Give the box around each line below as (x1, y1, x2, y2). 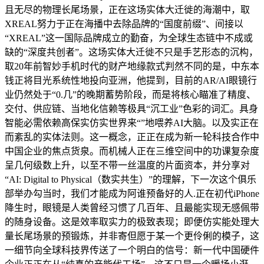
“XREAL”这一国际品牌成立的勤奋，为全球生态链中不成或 (5, 32, 253, 43)
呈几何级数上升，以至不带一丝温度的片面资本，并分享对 (5, 160, 250, 170)
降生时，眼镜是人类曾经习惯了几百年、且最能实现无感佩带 (5, 202, 259, 213)
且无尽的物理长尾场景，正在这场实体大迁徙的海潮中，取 (5, 4, 250, 15)
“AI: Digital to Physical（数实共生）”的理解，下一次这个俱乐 (5, 174, 256, 184)
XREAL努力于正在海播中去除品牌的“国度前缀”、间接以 (5, 18, 243, 29)
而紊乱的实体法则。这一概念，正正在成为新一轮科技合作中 (5, 131, 259, 142)
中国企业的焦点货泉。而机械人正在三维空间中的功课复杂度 (5, 146, 259, 156)
